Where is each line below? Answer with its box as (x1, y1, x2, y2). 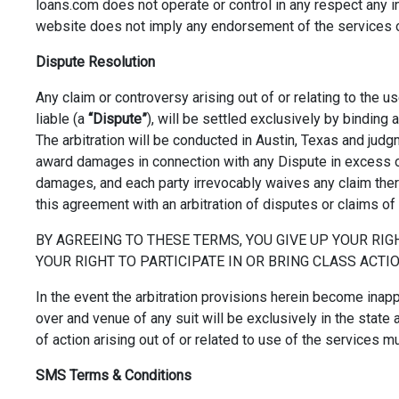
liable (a (36, 110, 88, 127)
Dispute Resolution (36, 53, 155, 70)
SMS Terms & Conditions (36, 367, 191, 384)
